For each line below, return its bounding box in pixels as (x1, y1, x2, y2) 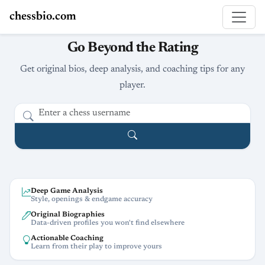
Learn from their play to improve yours (31, 243, 162, 250)
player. (119, 80, 146, 90)
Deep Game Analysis (31, 187, 103, 195)
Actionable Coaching (31, 234, 104, 242)
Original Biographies (31, 211, 105, 218)
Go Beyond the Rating (67, 41, 198, 55)
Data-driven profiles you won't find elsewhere (31, 219, 185, 227)
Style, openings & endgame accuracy (31, 195, 153, 203)
